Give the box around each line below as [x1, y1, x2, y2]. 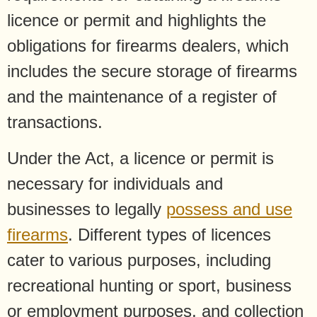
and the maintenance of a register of [7, 87, 277, 107]
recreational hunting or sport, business [7, 275, 292, 295]
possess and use [166, 199, 292, 219]
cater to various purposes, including [7, 250, 271, 270]
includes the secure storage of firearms [7, 62, 297, 81]
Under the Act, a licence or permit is [7, 148, 274, 168]
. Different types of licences [68, 224, 271, 244]
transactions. [7, 113, 103, 132]
